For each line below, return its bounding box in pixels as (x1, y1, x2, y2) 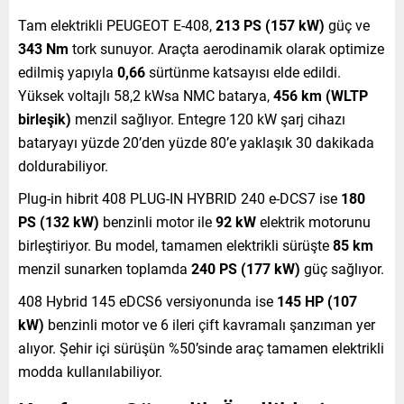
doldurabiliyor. (18, 155, 108, 175)
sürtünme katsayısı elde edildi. (145, 61, 341, 81)
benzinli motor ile (99, 211, 216, 231)
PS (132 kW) (18, 211, 99, 231)
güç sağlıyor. (300, 258, 384, 278)
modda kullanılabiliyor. (18, 361, 162, 381)
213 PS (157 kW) (216, 14, 325, 34)
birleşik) (18, 108, 71, 128)
